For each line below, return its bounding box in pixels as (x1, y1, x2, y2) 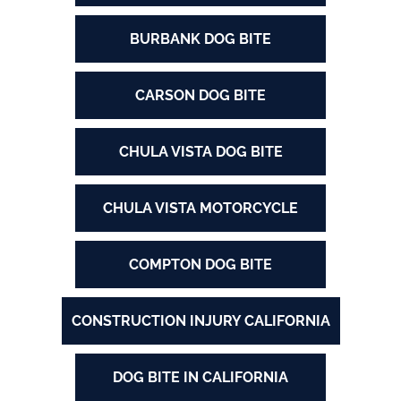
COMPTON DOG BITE (129, 256, 272, 274)
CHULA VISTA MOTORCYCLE (103, 200, 298, 218)
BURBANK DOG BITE (130, 30, 271, 48)
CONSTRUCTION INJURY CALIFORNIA (71, 312, 330, 330)
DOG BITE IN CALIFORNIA (113, 369, 288, 387)
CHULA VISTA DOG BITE (118, 143, 283, 161)
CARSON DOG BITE (135, 87, 266, 105)
